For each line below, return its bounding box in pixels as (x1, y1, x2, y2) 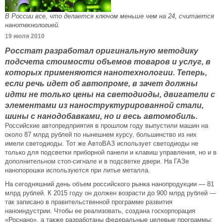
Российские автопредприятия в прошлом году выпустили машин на (5, 122, 208, 129)
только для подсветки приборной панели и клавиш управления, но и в (5, 149, 217, 156)
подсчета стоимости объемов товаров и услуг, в (5, 57, 211, 66)
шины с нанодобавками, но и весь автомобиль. (5, 111, 198, 120)
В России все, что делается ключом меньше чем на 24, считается (5, 12, 214, 20)
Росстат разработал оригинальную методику (5, 46, 198, 55)
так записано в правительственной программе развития (5, 198, 172, 206)
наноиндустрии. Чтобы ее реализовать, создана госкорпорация (5, 207, 195, 215)
